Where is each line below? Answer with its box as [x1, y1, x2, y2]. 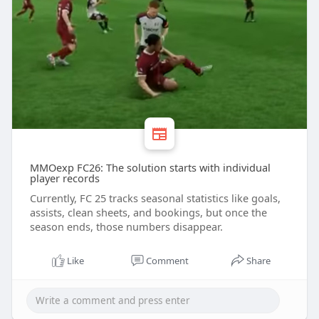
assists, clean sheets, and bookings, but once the [29, 205, 267, 220]
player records [29, 171, 100, 186]
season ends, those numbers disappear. [29, 219, 223, 234]
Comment [145, 254, 189, 268]
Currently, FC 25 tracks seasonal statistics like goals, [29, 191, 281, 206]
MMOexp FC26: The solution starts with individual [29, 160, 271, 175]
